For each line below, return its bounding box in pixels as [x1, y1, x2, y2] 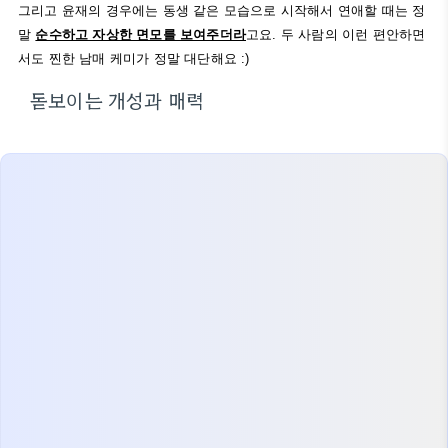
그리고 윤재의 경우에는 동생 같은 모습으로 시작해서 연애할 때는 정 [18, 3, 426, 18]
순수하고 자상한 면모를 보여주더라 [35, 27, 247, 42]
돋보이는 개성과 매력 [30, 86, 205, 114]
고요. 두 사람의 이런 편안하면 [246, 27, 426, 42]
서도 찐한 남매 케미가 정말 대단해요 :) [18, 51, 250, 66]
